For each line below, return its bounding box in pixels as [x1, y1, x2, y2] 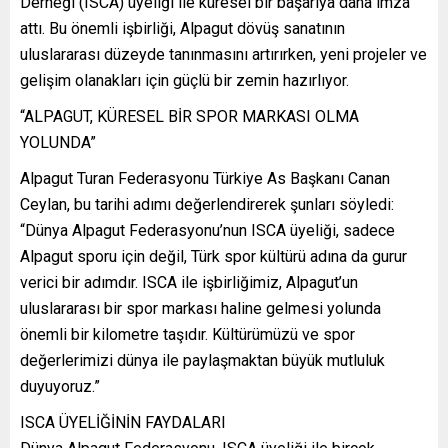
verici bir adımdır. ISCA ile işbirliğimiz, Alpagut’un [20, 272, 358, 292]
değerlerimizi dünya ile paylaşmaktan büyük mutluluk [20, 350, 385, 370]
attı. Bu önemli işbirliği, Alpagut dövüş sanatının [20, 18, 345, 38]
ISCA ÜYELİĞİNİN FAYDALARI [20, 412, 226, 432]
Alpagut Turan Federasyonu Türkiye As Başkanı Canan [20, 168, 390, 188]
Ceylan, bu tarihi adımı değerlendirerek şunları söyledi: [20, 194, 394, 214]
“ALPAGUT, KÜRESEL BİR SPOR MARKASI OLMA [20, 106, 359, 126]
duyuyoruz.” [20, 376, 100, 396]
